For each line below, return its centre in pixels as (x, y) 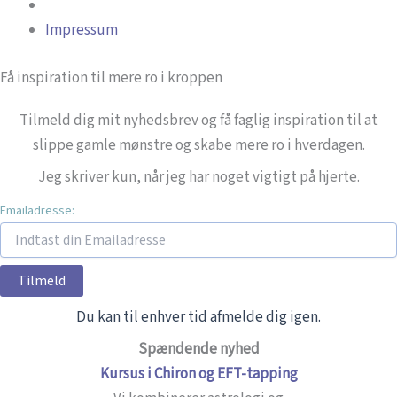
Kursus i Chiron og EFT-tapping (198, 374)
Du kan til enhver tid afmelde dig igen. (198, 317)
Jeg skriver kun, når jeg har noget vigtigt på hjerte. (198, 178)
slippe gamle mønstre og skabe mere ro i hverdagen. (198, 145)
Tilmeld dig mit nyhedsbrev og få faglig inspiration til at (198, 120)
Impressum (82, 31)
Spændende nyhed (198, 350)
